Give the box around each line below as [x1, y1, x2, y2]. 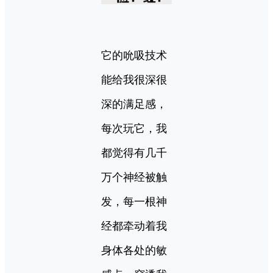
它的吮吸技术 [101, 49, 167, 62]
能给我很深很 [101, 74, 167, 87]
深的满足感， [101, 98, 167, 111]
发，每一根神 [101, 196, 167, 208]
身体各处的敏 [101, 244, 167, 257]
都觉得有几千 [101, 147, 167, 160]
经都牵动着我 [101, 220, 167, 233]
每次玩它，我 [101, 122, 167, 135]
